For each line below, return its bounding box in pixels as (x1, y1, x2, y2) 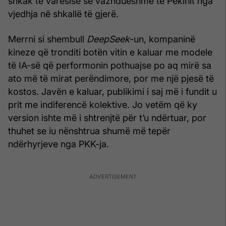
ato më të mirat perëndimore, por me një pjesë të (8, 73, 214, 84)
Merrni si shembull (8, 33, 87, 44)
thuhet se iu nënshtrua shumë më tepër (8, 125, 171, 136)
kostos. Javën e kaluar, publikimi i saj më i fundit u (8, 86, 217, 97)
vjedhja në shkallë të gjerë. (8, 8, 119, 19)
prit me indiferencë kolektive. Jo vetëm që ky (8, 99, 197, 110)
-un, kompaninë (130, 33, 195, 44)
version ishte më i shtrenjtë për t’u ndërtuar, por (8, 112, 206, 123)
